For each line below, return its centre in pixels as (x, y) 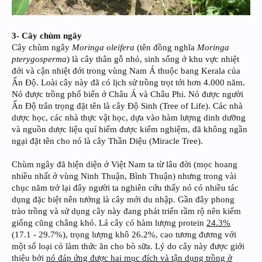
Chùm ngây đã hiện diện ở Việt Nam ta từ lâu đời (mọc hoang (125, 165)
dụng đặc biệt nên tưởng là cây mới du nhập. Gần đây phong (123, 200)
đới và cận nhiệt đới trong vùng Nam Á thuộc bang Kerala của (126, 71)
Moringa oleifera (103, 48)
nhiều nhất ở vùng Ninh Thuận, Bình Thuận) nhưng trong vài (124, 176)
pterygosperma (39, 59)
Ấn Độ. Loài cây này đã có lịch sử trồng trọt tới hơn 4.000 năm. (128, 83)
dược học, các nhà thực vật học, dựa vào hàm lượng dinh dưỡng (129, 118)
